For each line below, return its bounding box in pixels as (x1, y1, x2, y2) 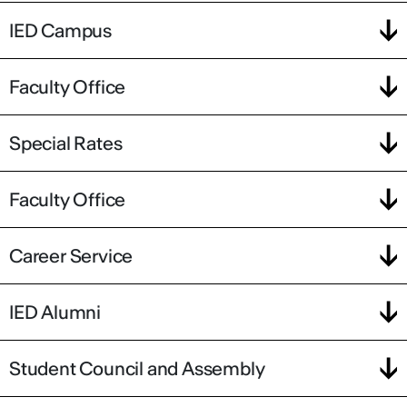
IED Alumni (9, 300, 101, 323)
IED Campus (9, 18, 112, 42)
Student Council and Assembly (9, 356, 265, 380)
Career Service (9, 243, 134, 267)
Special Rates (9, 131, 123, 154)
